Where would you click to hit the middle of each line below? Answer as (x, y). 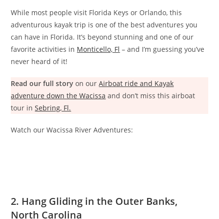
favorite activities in (44, 49)
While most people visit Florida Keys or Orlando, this (97, 13)
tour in (23, 108)
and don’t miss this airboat (151, 96)
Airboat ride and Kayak (136, 84)
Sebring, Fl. (53, 108)
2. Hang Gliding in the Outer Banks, (94, 201)
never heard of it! (39, 62)
